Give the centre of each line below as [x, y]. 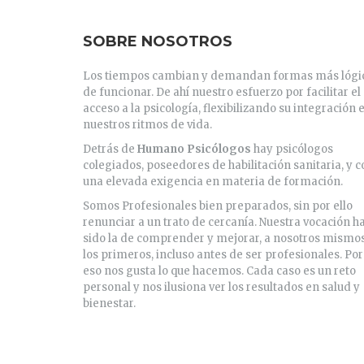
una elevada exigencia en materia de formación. [213, 182]
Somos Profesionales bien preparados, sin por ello [218, 206]
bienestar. [109, 303]
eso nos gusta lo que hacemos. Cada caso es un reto [219, 271]
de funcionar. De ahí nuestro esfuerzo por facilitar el [222, 92]
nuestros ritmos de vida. [147, 125]
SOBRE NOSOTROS [158, 41]
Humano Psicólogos [194, 149]
